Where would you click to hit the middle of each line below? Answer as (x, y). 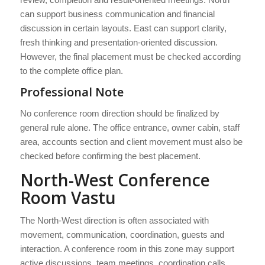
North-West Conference (115, 180)
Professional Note (72, 92)
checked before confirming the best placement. (110, 156)
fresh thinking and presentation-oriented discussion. (119, 43)
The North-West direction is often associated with (114, 221)
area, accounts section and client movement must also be (131, 141)
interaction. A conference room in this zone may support (127, 249)
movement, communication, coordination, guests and (122, 235)
